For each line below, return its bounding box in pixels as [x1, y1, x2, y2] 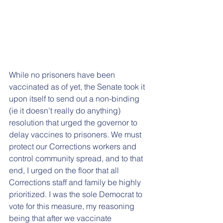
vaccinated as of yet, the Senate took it [9, 82, 147, 92]
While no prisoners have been [9, 70, 117, 80]
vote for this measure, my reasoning [9, 201, 136, 212]
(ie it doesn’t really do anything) [9, 106, 122, 116]
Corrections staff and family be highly [9, 177, 143, 188]
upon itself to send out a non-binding [9, 94, 141, 104]
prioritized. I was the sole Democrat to [9, 189, 144, 200]
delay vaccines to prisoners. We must [9, 129, 143, 140]
